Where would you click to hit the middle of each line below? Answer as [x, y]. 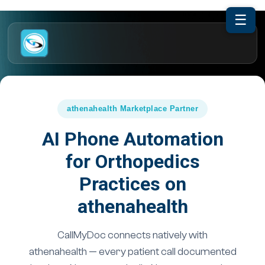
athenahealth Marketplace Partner [132, 109]
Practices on [132, 184]
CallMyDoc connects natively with [132, 235]
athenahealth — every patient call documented [132, 252]
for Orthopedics [132, 161]
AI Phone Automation [132, 139]
